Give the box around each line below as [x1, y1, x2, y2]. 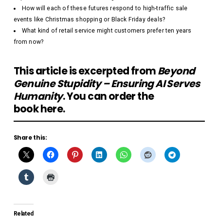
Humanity [13, 90, 63, 104]
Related [13, 210, 34, 217]
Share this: [13, 133, 47, 142]
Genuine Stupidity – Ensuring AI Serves [13, 77, 200, 91]
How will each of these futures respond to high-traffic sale [21, 5, 188, 12]
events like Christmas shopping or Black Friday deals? [13, 16, 165, 23]
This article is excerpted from [13, 64, 158, 78]
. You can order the [62, 90, 154, 104]
